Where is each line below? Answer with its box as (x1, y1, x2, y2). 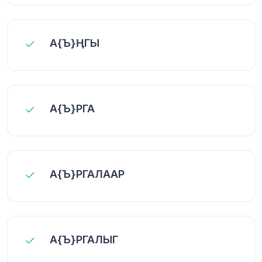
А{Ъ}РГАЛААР (50, 167, 125, 180)
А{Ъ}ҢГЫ (50, 36, 99, 49)
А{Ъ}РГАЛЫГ (50, 233, 118, 246)
